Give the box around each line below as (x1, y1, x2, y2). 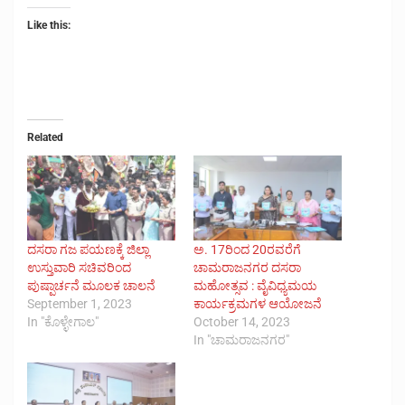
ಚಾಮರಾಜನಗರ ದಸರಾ (193, 259, 301, 275)
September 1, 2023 (27, 296, 132, 311)
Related (27, 130, 63, 144)
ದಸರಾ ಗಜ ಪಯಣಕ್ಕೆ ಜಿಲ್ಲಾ (27, 241, 149, 257)
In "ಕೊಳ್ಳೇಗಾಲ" (27, 314, 99, 329)
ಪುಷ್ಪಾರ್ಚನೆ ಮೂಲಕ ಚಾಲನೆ (27, 278, 155, 293)
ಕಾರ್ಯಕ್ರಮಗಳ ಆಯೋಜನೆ (193, 296, 322, 311)
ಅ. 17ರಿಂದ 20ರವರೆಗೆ (193, 241, 301, 257)
